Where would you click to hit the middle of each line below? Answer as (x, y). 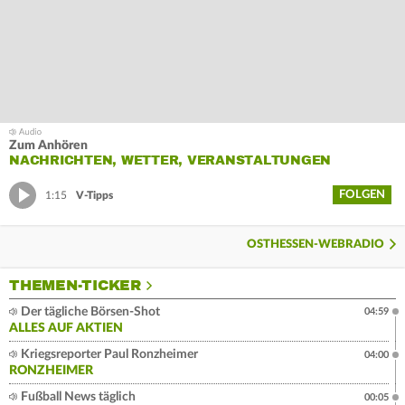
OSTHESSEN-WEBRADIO (316, 245)
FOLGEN (362, 195)
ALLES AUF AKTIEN (66, 329)
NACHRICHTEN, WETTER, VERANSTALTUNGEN (170, 161)
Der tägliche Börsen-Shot (89, 312)
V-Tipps (94, 195)
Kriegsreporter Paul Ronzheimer (108, 355)
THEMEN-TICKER (75, 286)
